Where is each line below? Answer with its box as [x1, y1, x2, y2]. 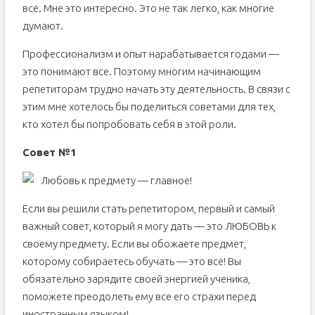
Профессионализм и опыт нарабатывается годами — [22, 48, 279, 60]
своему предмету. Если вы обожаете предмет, [22, 238, 246, 250]
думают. [22, 20, 63, 32]
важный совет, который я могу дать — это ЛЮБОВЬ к [22, 220, 276, 232]
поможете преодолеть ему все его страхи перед [22, 290, 256, 302]
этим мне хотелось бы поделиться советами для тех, [22, 101, 276, 112]
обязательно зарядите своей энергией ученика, [22, 273, 250, 285]
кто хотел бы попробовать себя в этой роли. [22, 118, 236, 130]
